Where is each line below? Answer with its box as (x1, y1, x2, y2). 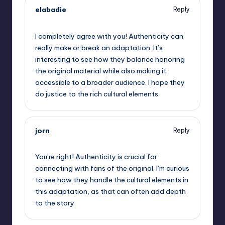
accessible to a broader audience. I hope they (35, 77, 185, 87)
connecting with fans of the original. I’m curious (35, 164, 189, 173)
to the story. (35, 198, 76, 208)
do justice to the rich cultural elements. (35, 89, 160, 98)
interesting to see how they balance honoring (35, 54, 185, 64)
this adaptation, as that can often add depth (35, 187, 186, 196)
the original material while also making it (35, 66, 166, 75)
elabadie (35, 5, 66, 14)
